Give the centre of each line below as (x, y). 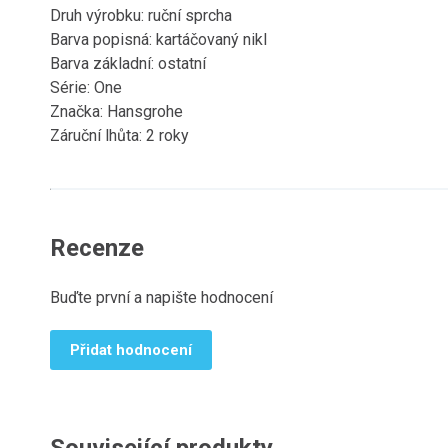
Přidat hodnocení (131, 350)
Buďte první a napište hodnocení (161, 297)
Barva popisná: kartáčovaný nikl (160, 39)
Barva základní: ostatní (130, 63)
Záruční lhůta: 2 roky (121, 135)
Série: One (88, 87)
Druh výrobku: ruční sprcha (143, 15)
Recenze (97, 248)
